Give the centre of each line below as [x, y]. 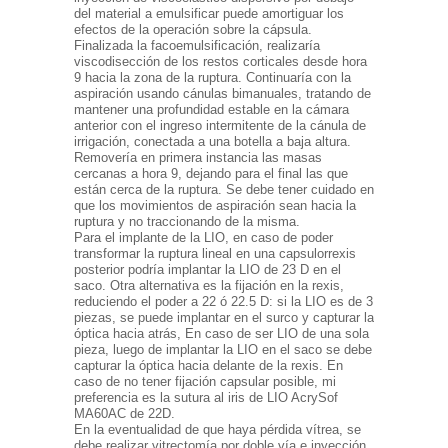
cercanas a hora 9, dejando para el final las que [211, 174]
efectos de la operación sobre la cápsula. [193, 30]
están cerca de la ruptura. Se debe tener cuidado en [224, 190]
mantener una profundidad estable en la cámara [211, 110]
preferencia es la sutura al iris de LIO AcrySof [206, 398]
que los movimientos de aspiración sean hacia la [215, 206]
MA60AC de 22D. [124, 414]
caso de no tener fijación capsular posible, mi [205, 382]
